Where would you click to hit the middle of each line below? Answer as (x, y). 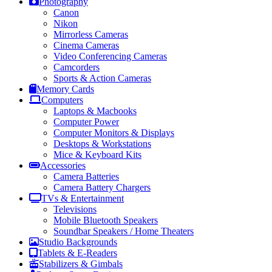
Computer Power (86, 121)
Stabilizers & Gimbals (81, 263)
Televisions (75, 209)
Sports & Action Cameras (102, 78)
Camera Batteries (86, 176)
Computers (62, 100)
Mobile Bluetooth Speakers (106, 220)
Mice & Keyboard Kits (97, 154)
